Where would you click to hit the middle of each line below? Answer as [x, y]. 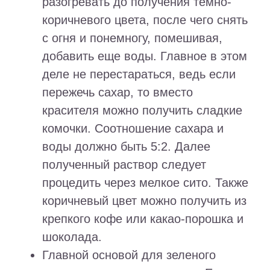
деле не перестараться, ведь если [139, 74]
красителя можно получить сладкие [142, 111]
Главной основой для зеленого [129, 255]
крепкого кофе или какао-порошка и [143, 219]
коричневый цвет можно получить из [144, 201]
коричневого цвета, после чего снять [145, 20]
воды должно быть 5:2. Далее [126, 147]
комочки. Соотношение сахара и [133, 129]
